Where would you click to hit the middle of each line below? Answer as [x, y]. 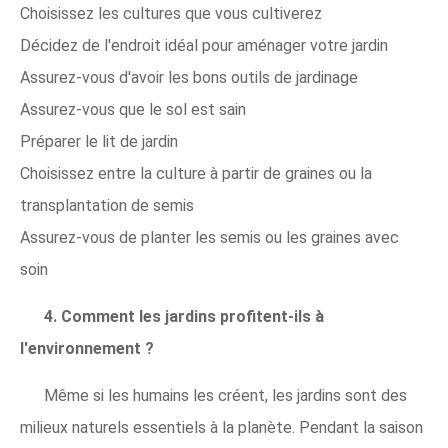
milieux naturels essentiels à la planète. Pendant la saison [221, 427]
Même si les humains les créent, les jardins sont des [225, 395]
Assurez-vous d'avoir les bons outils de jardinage [189, 77]
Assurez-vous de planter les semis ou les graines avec [209, 237]
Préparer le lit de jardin [99, 141]
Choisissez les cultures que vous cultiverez [171, 13]
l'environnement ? [87, 348]
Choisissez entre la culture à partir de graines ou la [196, 173]
